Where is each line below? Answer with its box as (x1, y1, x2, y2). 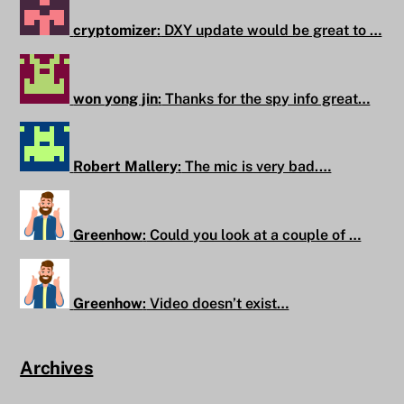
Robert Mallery (73, 158, 179, 176)
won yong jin (73, 89, 159, 107)
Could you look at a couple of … (146, 226, 362, 244)
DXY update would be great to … (161, 21, 382, 39)
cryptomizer (73, 21, 158, 39)
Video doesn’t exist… (146, 294, 289, 312)
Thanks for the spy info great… (161, 89, 371, 107)
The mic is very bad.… (181, 158, 332, 176)
